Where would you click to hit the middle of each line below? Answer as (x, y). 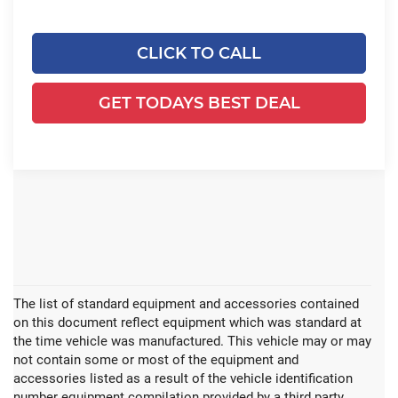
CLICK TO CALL (199, 54)
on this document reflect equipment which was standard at (187, 322)
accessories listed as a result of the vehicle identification (183, 378)
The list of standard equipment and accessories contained (186, 303)
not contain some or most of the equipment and (156, 359)
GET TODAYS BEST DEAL (199, 103)
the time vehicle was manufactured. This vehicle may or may (192, 341)
